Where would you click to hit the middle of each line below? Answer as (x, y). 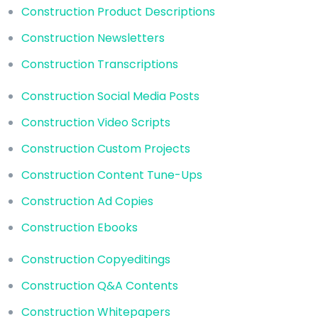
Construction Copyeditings (96, 259)
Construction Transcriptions (100, 64)
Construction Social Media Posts (110, 96)
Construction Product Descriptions (118, 11)
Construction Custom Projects (106, 148)
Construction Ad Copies (87, 201)
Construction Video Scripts (96, 122)
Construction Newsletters (93, 38)
